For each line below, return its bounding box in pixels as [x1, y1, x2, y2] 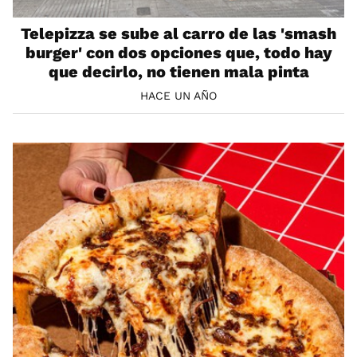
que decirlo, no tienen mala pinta [48, 62, 309, 82]
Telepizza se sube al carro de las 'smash [21, 24, 336, 44]
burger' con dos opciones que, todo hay [25, 43, 332, 63]
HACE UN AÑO [140, 89, 217, 102]
